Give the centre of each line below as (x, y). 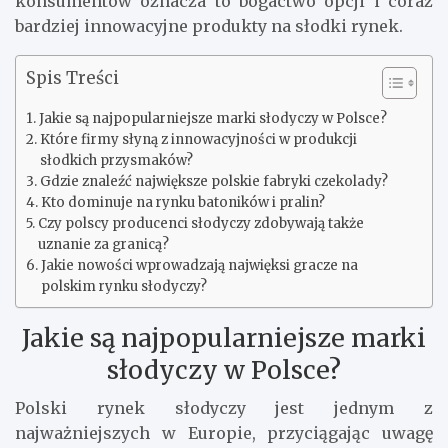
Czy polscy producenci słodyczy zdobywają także (200, 223)
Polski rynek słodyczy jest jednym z (224, 407)
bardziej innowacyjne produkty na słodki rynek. (209, 25)
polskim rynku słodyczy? (123, 286)
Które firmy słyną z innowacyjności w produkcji (198, 139)
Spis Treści (72, 77)
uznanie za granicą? (103, 244)
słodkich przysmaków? (116, 160)
